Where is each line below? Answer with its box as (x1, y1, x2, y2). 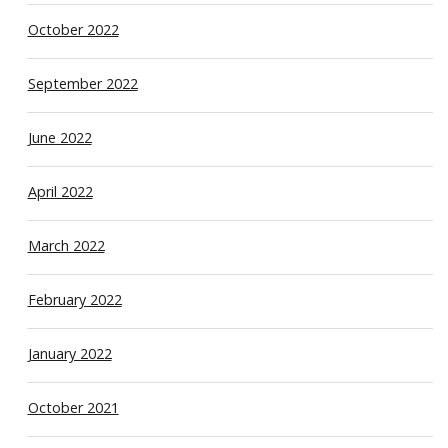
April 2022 (27, 181, 93, 201)
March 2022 (27, 235, 105, 255)
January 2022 (27, 343, 112, 363)
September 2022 (27, 73, 138, 93)
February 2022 (27, 289, 122, 309)
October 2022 (27, 19, 119, 39)
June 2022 (27, 127, 92, 147)
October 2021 (27, 397, 119, 417)
